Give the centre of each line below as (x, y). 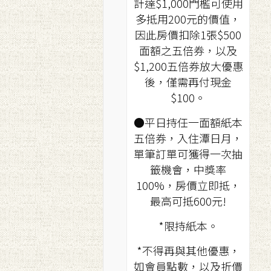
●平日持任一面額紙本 (188, 122)
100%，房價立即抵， (188, 185)
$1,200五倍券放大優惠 (188, 66)
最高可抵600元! (188, 201)
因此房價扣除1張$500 (188, 34)
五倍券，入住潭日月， (188, 138)
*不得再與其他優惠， (188, 250)
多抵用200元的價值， (188, 19)
